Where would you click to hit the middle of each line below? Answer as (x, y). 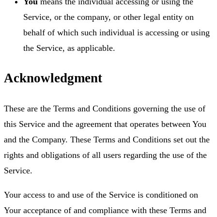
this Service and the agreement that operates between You (105, 124)
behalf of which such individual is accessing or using (116, 32)
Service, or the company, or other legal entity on (108, 17)
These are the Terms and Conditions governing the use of (105, 108)
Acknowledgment (53, 78)
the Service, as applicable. (69, 48)
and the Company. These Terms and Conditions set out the (107, 139)
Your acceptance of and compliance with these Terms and (105, 210)
